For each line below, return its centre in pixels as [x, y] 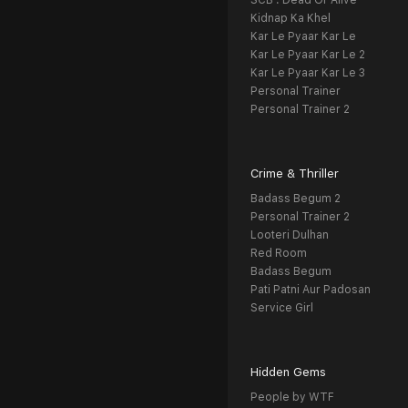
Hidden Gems [288, 372]
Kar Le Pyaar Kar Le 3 [308, 73]
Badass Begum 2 [296, 199]
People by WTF [292, 397]
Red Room [279, 253]
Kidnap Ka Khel [291, 18]
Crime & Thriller [295, 173]
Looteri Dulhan [290, 235]
